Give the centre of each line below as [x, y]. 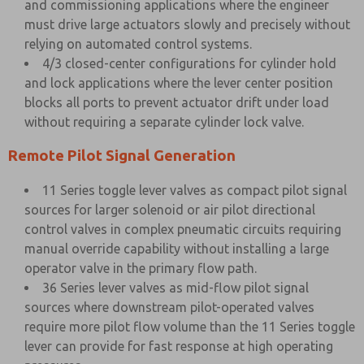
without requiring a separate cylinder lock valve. [164, 122]
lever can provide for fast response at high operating [179, 346]
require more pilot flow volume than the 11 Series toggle [190, 327]
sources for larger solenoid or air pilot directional [170, 210]
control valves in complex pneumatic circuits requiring [183, 229]
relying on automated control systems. [138, 44]
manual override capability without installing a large [177, 249]
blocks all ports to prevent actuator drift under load [177, 102]
